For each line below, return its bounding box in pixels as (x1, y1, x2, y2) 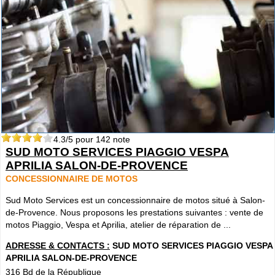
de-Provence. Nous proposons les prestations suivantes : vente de (6, 207, 263, 217)
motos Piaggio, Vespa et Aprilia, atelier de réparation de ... (6, 219, 231, 230)
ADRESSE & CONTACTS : (6, 241, 110, 251)
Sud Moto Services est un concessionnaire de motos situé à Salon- (6, 195, 265, 205)
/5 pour (66, 134, 96, 145)
